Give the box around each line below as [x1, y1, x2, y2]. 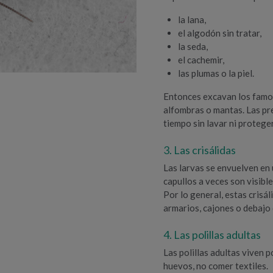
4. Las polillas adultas [163, 227, 261, 241]
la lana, [178, 13, 207, 25]
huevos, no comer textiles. [163, 260, 269, 271]
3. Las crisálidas [163, 143, 236, 157]
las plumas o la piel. [178, 67, 255, 79]
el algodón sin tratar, [178, 27, 262, 38]
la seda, [178, 40, 208, 52]
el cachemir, [178, 54, 225, 65]
